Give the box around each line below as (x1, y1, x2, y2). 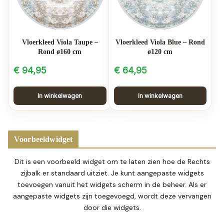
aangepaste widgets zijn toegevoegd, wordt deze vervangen (12, 191, 211, 201)
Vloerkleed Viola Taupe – (21, 38, 98, 46)
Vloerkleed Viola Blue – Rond (115, 38, 205, 46)
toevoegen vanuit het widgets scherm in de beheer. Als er (17, 180, 206, 189)
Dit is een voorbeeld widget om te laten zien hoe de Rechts (14, 157, 210, 166)
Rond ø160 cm (38, 48, 82, 56)
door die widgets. (83, 203, 141, 212)
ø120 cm (147, 48, 173, 56)
